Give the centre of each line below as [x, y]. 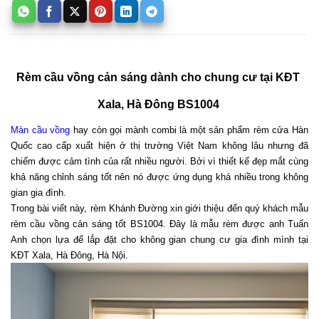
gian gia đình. [40, 192]
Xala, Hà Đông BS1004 [159, 105]
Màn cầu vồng [41, 130]
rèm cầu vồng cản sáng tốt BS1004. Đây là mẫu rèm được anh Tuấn [159, 224]
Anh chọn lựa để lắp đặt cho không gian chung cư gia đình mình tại [159, 239]
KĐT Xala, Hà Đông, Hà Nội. [71, 255]
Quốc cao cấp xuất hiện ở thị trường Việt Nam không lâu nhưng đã [159, 145]
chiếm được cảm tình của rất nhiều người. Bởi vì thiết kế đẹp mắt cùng [159, 161]
